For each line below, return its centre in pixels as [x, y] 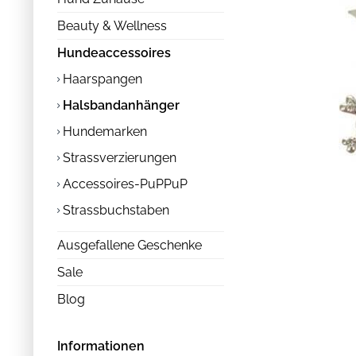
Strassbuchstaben [114, 210]
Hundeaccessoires [114, 53]
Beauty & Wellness [112, 26]
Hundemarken [103, 132]
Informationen [101, 346]
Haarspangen [101, 79]
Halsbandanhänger [120, 105]
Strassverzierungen [118, 158]
